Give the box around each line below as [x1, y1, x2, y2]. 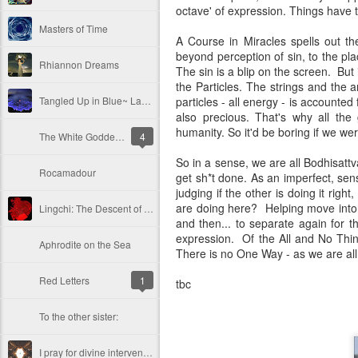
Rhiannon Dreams [39, 58, 119, 71]
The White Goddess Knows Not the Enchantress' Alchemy [115, 129, 125, 143]
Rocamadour [39, 165, 96, 179]
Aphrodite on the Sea [39, 237, 131, 251]
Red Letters [39, 273, 89, 287]
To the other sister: [39, 309, 118, 323]
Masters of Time [39, 22, 108, 35]
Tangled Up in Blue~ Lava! [141, 93, 151, 107]
